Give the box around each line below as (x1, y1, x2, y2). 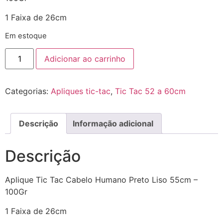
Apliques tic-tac (51, 86, 111, 97)
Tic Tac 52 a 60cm (115, 86, 186, 97)
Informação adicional (73, 118, 153, 129)
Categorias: (5, 86, 51, 97)
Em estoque (5, 31, 47, 41)
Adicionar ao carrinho (44, 54, 126, 64)
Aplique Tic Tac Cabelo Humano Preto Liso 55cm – (5, 175, 198, 185)
